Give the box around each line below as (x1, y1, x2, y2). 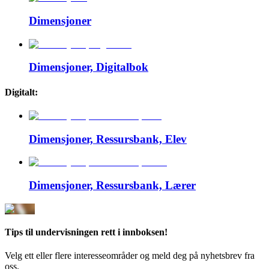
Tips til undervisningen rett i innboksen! (5, 226, 168, 237)
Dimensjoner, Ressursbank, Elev (29, 132, 187, 145)
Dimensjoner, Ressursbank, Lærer (29, 178, 196, 192)
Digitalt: (5, 86, 38, 97)
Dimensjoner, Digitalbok (29, 61, 148, 74)
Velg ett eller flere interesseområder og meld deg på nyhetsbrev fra (5, 250, 255, 261)
